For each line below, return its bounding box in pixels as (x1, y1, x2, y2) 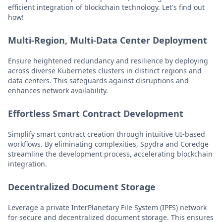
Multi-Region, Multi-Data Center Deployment (8, 34, 207, 46)
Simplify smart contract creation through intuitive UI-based (8, 129, 205, 139)
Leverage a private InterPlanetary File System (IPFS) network (8, 203, 207, 212)
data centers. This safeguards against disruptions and (8, 76, 189, 85)
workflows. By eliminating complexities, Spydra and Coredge (8, 139, 209, 149)
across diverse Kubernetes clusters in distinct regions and (8, 66, 202, 75)
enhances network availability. (8, 86, 108, 95)
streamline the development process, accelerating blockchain (8, 149, 213, 159)
